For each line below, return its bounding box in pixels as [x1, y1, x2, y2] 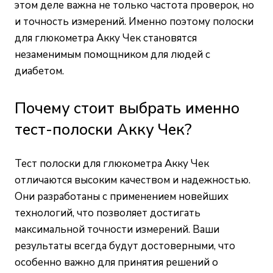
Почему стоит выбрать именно [15, 97, 239, 119]
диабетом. [15, 64, 64, 79]
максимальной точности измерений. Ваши [15, 222, 219, 237]
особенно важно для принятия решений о [15, 255, 218, 270]
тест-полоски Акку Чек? [15, 119, 192, 141]
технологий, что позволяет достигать [15, 206, 200, 221]
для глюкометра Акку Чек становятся [15, 31, 197, 46]
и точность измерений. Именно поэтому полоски [15, 15, 253, 29]
